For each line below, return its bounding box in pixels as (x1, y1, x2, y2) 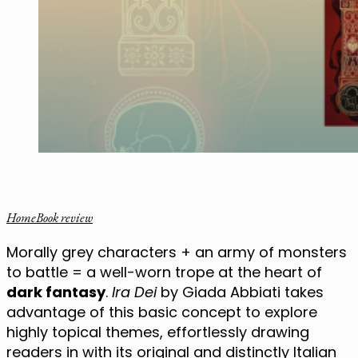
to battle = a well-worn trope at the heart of (6, 261, 322, 282)
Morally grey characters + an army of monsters (6, 241, 347, 262)
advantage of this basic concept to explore (6, 301, 317, 322)
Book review (36, 209, 93, 226)
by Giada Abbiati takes (157, 281, 324, 302)
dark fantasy (6, 281, 105, 302)
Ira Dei (112, 281, 157, 302)
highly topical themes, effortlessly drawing (6, 321, 309, 342)
